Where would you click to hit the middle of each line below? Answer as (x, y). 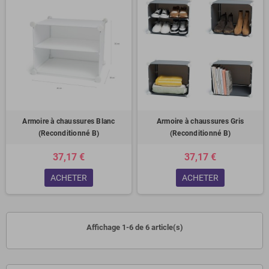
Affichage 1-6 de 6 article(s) (134, 228)
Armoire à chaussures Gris (200, 122)
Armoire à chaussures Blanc (69, 122)
